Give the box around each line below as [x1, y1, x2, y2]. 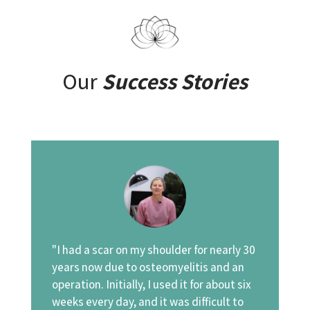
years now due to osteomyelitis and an [51, 259, 244, 275]
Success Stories [101, 66, 248, 95]
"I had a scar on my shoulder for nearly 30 [51, 241, 255, 257]
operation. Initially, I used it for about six [51, 276, 251, 292]
